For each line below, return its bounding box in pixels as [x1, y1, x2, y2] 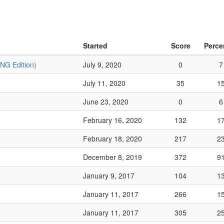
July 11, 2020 [83, 78, 125, 88]
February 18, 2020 [83, 133, 142, 143]
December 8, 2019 [83, 152, 142, 162]
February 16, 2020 [83, 115, 142, 125]
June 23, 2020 [83, 96, 128, 106]
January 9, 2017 [83, 170, 134, 180]
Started [83, 40, 107, 50]
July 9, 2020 [83, 59, 121, 69]
